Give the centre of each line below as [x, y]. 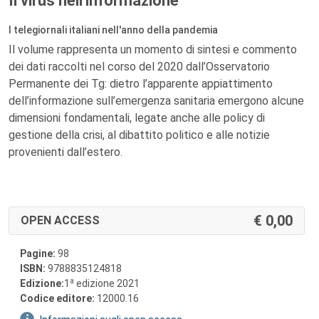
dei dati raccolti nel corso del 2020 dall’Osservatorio [139, 67]
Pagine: [38, 253]
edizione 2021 [107, 283]
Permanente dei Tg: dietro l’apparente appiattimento [141, 84]
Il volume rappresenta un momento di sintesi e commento [153, 49]
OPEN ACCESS [60, 220]
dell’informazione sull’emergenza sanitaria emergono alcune [156, 101]
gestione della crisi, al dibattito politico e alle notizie [139, 135]
